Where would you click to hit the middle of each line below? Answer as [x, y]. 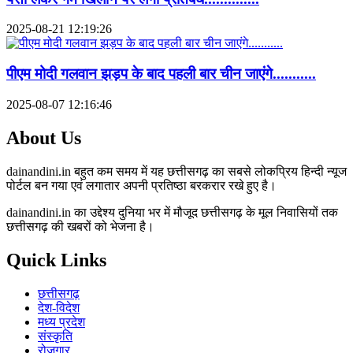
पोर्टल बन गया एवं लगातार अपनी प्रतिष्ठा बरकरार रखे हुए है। [141, 185]
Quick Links [56, 260]
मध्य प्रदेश [61, 321]
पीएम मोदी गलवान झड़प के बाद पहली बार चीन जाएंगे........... [161, 74]
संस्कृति [55, 336]
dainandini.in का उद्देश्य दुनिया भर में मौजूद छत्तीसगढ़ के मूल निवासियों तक [172, 212]
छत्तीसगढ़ [59, 293]
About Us [44, 137]
